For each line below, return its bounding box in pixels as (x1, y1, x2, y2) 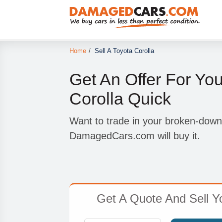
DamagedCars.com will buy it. (69, 130, 200, 141)
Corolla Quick (69, 89, 171, 108)
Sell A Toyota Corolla (94, 47, 154, 55)
